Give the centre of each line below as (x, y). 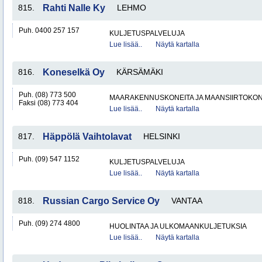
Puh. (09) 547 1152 (49, 159)
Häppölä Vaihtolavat (87, 137)
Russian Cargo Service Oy (101, 201)
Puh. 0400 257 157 (49, 30)
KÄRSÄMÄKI (140, 72)
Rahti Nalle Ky (74, 8)
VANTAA (187, 201)
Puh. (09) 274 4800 (49, 223)
